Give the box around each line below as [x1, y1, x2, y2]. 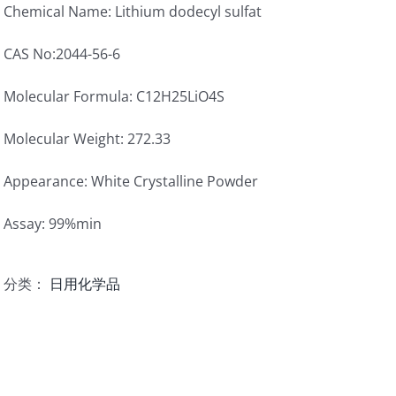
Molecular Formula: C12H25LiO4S [4, 87, 225, 106]
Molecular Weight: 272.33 [4, 129, 171, 148]
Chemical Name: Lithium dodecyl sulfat [4, 2, 262, 21]
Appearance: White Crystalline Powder [4, 171, 258, 191]
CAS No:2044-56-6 [4, 44, 120, 64]
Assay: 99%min [4, 214, 102, 233]
